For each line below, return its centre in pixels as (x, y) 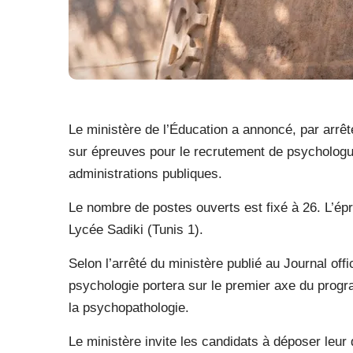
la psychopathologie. (129, 308)
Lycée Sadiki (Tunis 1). (136, 230)
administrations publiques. (145, 174)
